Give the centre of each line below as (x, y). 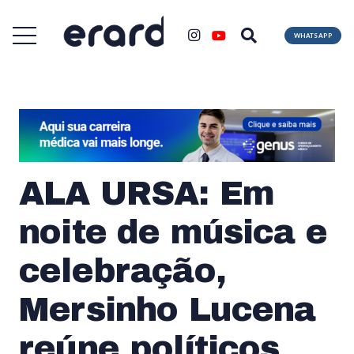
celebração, (122, 271)
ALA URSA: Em (147, 193)
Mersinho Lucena (168, 309)
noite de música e (173, 232)
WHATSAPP (313, 35)
